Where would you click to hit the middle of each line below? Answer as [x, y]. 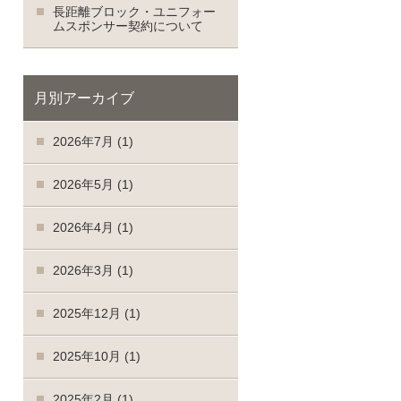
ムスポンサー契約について [128, 26]
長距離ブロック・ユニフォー [134, 12]
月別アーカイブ [84, 98]
